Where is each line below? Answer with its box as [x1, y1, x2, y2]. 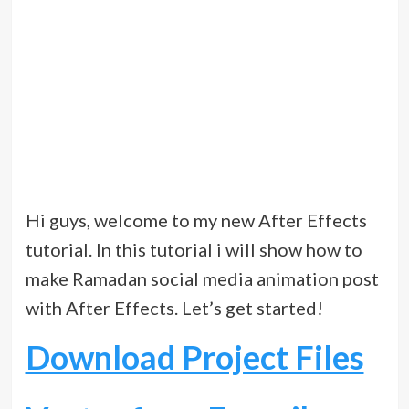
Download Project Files [25, 337, 364, 378]
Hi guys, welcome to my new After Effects [25, 209, 367, 232]
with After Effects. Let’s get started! [25, 297, 323, 320]
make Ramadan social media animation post [25, 267, 379, 290]
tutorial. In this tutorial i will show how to [25, 238, 362, 261]
